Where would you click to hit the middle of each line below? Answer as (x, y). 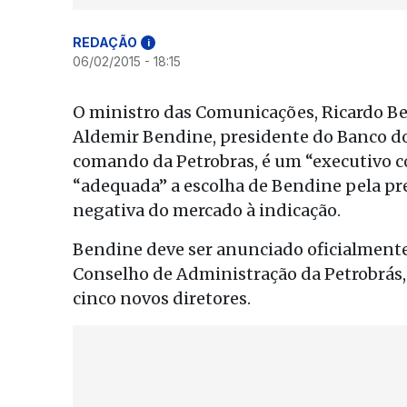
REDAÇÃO (105, 42)
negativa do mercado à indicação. (207, 210)
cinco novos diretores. (162, 298)
